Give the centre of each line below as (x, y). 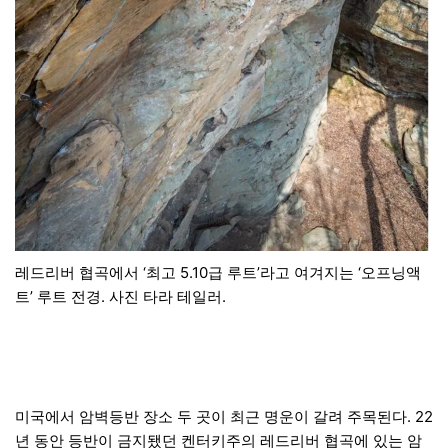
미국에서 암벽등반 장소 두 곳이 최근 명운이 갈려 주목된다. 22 (224, 417)
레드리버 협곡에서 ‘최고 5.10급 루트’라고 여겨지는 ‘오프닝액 (218, 273)
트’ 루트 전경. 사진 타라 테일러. (120, 297)
